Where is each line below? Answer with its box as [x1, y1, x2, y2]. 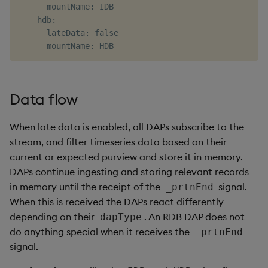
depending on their [10, 211, 97, 223]
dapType [99, 211, 142, 223]
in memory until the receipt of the [10, 181, 163, 193]
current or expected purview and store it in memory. [10, 151, 243, 163]
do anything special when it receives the [10, 226, 192, 237]
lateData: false [18, 28, 118, 38]
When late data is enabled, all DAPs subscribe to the [10, 121, 244, 133]
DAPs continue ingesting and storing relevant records [10, 166, 249, 178]
